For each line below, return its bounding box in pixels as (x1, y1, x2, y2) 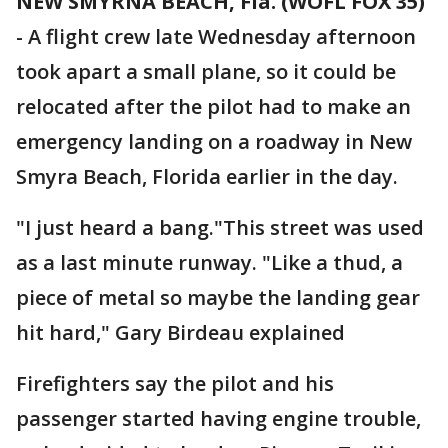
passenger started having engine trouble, (16, 405, 421, 432)
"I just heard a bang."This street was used (16, 214, 424, 241)
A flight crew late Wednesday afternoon (28, 23, 416, 50)
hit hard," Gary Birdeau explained (16, 319, 345, 346)
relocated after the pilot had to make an (16, 93, 411, 120)
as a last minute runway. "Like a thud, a (16, 249, 403, 276)
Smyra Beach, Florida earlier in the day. (16, 163, 398, 190)
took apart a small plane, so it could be (16, 58, 396, 85)
